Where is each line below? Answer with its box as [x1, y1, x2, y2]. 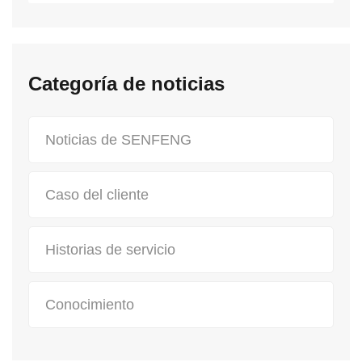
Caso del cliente [45, 186, 149, 203]
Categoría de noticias [28, 72, 225, 95]
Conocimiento [45, 296, 134, 313]
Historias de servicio [45, 241, 175, 258]
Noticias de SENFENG [45, 131, 192, 148]
